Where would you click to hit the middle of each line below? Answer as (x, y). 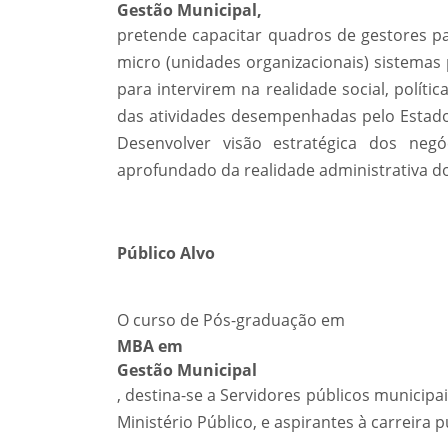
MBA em (150, 346)
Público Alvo (166, 253)
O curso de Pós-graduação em (231, 320)
